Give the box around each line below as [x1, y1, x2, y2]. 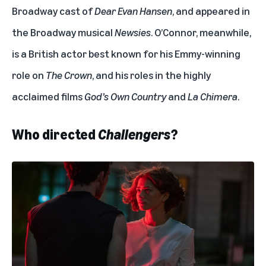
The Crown [46, 68, 92, 82]
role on [12, 68, 46, 82]
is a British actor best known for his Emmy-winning [12, 47, 240, 61]
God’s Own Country [84, 90, 166, 103]
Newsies [115, 26, 151, 39]
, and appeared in [172, 4, 250, 18]
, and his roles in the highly [92, 68, 211, 82]
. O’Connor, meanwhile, [151, 26, 251, 39]
